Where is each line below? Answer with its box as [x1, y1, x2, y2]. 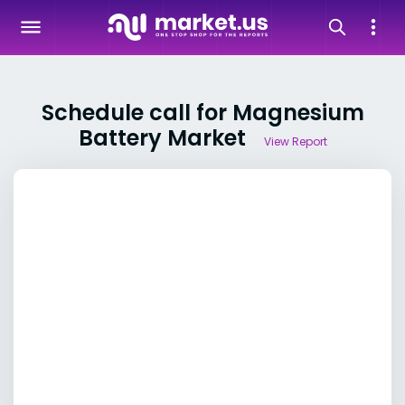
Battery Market [78, 123, 246, 153]
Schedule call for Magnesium [41, 98, 364, 127]
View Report [263, 134, 327, 149]
